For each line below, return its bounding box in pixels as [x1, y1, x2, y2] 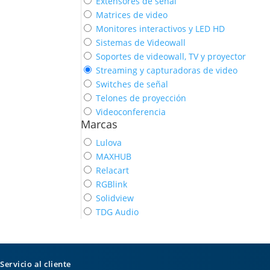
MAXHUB [96, 151, 132, 163]
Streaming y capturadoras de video [96, 64, 238, 77]
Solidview [96, 192, 134, 204]
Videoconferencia [96, 106, 166, 118]
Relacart [96, 165, 130, 177]
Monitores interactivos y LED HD [96, 23, 225, 35]
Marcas [81, 117, 118, 132]
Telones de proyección [96, 92, 187, 104]
